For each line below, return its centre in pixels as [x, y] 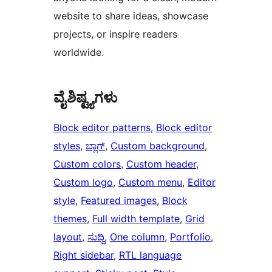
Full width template [136, 218]
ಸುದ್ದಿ [96, 236]
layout [68, 236]
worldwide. [79, 52]
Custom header [161, 164]
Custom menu [150, 182]
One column [137, 236]
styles [67, 145]
